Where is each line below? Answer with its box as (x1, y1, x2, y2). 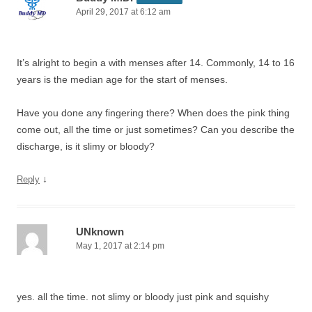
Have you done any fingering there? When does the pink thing (17, 107, 290, 118)
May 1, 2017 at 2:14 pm (76, 241, 164, 251)
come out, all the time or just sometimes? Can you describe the (17, 124, 295, 135)
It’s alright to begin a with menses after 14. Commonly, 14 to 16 (17, 57, 295, 68)
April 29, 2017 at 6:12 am (76, 7, 171, 17)
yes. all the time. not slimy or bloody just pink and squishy (17, 291, 269, 302)
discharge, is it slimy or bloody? (17, 141, 155, 152)
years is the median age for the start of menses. (17, 74, 228, 85)
